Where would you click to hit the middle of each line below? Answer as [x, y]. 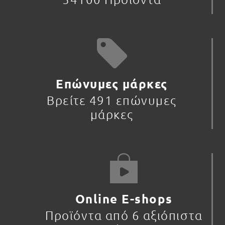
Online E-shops [124, 198]
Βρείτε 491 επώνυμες [112, 100]
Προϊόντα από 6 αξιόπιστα [124, 215]
